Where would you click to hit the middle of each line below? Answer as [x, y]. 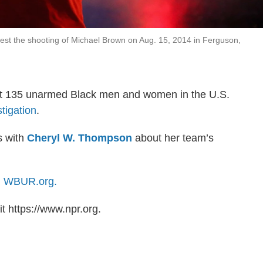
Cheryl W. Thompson [80, 138]
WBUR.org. [30, 182]
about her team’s [173, 138]
